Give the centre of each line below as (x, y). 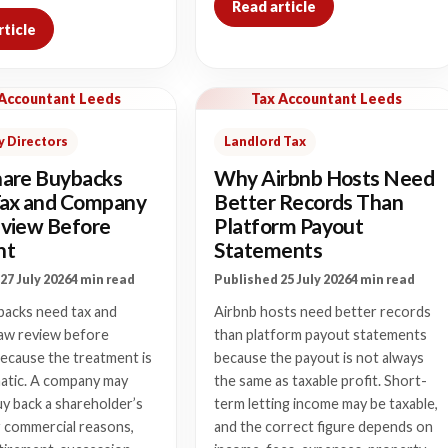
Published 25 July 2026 (283, 279)
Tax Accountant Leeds (327, 98)
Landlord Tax (265, 141)
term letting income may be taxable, (326, 403)
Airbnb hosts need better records (323, 311)
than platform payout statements (321, 334)
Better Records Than (309, 201)
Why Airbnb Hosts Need (324, 177)
